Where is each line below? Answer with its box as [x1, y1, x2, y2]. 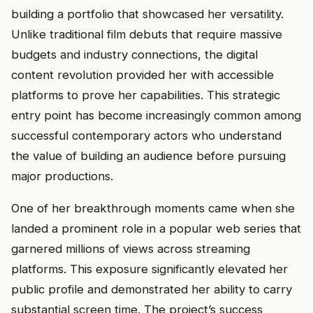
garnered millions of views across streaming [11, 241, 250, 256]
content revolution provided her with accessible [11, 68, 274, 82]
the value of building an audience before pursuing [11, 149, 286, 163]
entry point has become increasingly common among [11, 108, 301, 122]
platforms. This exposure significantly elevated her [11, 261, 288, 276]
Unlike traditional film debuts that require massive [11, 27, 282, 41]
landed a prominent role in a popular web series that [11, 221, 301, 235]
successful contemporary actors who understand [11, 129, 282, 143]
